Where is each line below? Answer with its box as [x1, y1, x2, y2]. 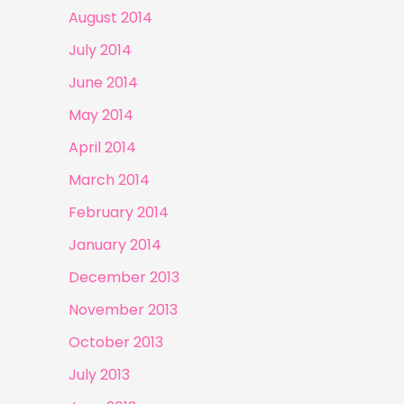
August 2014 [69, 7, 152, 29]
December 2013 [69, 267, 179, 289]
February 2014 [69, 202, 169, 224]
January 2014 [69, 234, 161, 256]
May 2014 [69, 105, 133, 126]
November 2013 [69, 299, 178, 321]
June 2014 [69, 72, 138, 94]
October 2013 [69, 332, 163, 353]
